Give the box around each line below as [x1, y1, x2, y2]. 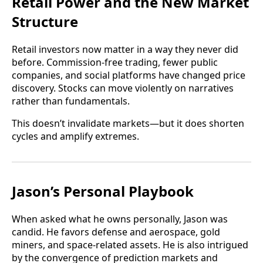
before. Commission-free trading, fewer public [12, 55, 218, 69]
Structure [12, 12, 78, 32]
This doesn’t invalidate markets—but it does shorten [12, 116, 244, 130]
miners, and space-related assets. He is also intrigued [12, 238, 248, 251]
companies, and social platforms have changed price [12, 68, 245, 82]
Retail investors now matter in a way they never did [12, 42, 238, 56]
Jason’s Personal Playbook [12, 181, 194, 201]
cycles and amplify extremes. [12, 129, 139, 143]
